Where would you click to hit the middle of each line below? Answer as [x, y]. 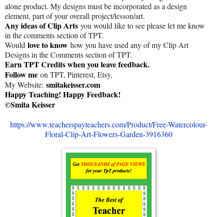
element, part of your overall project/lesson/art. [75, 16]
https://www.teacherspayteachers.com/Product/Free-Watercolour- [108, 124]
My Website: [25, 84]
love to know [48, 45]
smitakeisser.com [73, 84]
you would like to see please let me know [141, 26]
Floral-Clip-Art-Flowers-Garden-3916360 [108, 134]
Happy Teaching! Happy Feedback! [63, 94]
